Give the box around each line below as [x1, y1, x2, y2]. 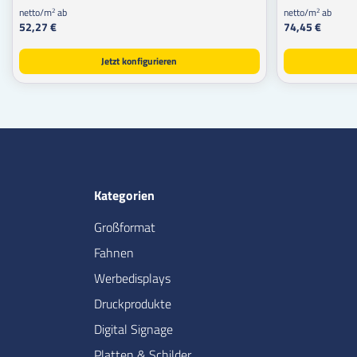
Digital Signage [94, 319, 173, 339]
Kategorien [94, 185, 155, 205]
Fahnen [94, 242, 134, 262]
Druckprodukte [94, 293, 171, 313]
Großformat [94, 217, 155, 237]
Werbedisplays [94, 268, 171, 288]
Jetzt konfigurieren [101, 53, 178, 69]
